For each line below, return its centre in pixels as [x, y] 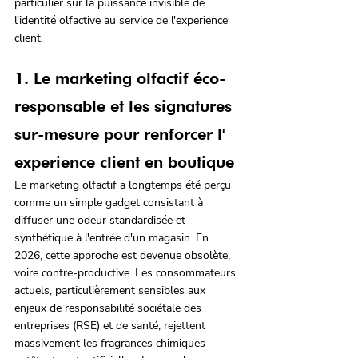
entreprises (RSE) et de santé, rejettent [111, 326]
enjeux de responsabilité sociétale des [109, 308]
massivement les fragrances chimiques [111, 344]
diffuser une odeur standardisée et [101, 221]
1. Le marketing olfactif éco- [120, 79]
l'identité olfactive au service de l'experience [123, 21]
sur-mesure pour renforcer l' [122, 135]
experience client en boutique [124, 163]
